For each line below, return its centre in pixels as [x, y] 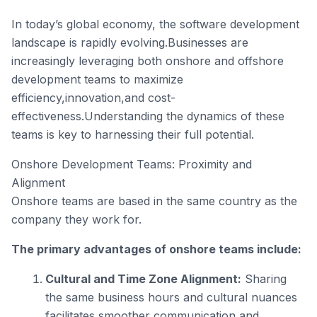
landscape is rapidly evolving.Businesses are [130, 42]
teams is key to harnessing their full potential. [133, 134]
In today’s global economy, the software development [155, 24]
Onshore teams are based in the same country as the [154, 201]
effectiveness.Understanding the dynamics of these [148, 116]
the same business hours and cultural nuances [171, 297]
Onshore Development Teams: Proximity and [132, 164]
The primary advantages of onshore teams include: [156, 249]
